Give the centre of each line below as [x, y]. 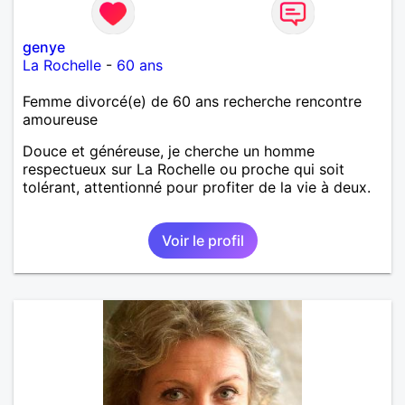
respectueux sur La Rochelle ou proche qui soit [184, 169]
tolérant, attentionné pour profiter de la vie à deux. [197, 187]
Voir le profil [202, 240]
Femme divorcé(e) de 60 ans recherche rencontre [192, 101]
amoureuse [60, 119]
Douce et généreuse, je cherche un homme [169, 151]
